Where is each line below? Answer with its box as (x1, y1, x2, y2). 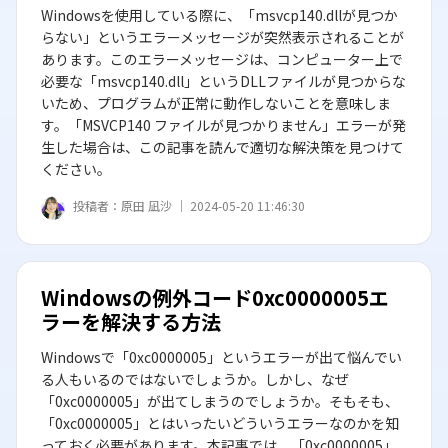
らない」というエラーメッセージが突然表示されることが (41, 27, 404, 47)
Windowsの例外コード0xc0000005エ (41, 283, 389, 312)
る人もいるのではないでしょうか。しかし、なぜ (41, 369, 349, 389)
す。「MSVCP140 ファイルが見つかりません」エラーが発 (41, 115, 406, 135)
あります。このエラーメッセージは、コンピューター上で (41, 49, 403, 69)
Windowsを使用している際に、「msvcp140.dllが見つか (41, 5, 398, 25)
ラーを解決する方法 (41, 307, 221, 336)
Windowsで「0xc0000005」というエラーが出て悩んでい (41, 347, 402, 367)
